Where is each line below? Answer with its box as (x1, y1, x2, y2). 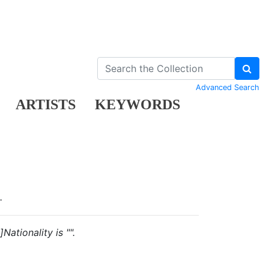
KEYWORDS (95, 97, 180, 112)
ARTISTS (16, 97, 76, 112)
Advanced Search (196, 83, 259, 92)
